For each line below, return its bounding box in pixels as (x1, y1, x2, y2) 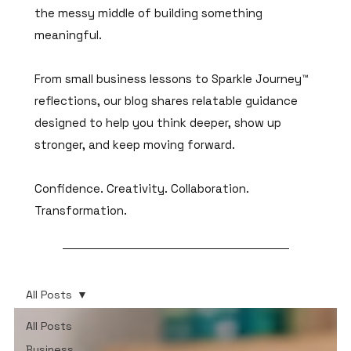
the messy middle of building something (34, 5, 263, 21)
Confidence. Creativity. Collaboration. (34, 181, 250, 197)
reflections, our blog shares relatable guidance (34, 93, 299, 109)
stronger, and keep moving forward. (34, 137, 236, 153)
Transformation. (34, 203, 128, 219)
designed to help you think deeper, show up (34, 115, 282, 131)
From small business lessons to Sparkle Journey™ (34, 71, 309, 87)
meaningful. (34, 27, 103, 43)
